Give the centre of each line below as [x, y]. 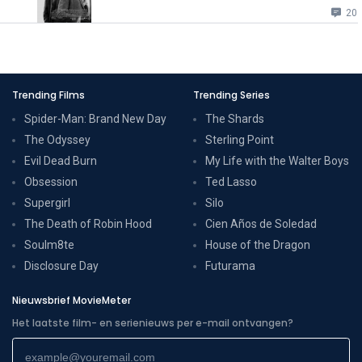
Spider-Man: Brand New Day [95, 118]
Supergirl [47, 202]
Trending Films [48, 95]
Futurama [230, 265]
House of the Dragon [258, 244]
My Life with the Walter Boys [277, 160]
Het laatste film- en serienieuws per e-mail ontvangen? [153, 322]
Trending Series [232, 95]
